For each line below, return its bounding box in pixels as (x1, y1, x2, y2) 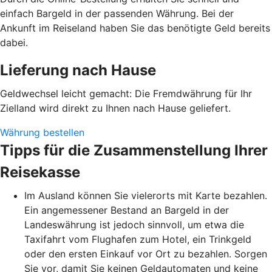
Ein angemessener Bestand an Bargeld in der (24, 204, 229, 217)
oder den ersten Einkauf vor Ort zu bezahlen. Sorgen (24, 248, 267, 260)
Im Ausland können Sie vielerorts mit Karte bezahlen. (24, 189, 267, 202)
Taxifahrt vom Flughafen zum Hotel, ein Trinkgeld (24, 233, 251, 246)
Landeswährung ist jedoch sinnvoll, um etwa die (24, 219, 244, 231)
